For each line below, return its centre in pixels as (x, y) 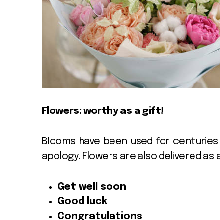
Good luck (82, 202)
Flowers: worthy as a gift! (103, 111)
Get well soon (92, 187)
